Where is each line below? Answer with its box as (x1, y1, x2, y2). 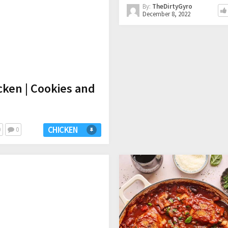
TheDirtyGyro (152, 2, 192, 11)
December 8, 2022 (142, 10, 190, 18)
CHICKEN (48, 124, 78, 136)
